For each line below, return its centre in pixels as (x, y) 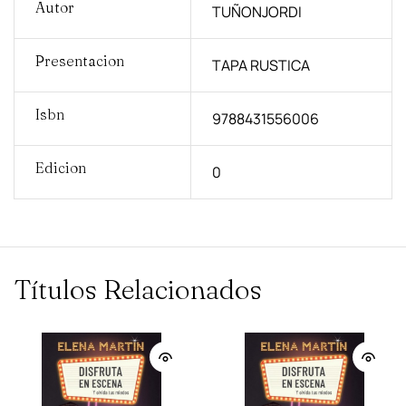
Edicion (60, 167)
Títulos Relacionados (138, 290)
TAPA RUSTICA (261, 65)
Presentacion (79, 60)
